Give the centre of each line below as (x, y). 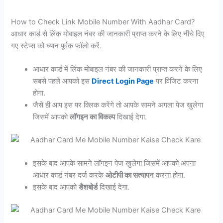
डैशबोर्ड (88, 187)
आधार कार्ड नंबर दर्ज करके (69, 175)
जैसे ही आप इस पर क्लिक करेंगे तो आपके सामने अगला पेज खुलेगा (118, 105)
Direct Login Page (123, 81)
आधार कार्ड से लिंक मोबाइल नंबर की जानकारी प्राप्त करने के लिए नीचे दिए (108, 34)
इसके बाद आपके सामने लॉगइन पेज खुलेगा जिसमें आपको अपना (114, 164)
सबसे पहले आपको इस (62, 81)
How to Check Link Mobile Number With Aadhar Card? (103, 22)
